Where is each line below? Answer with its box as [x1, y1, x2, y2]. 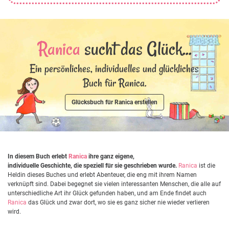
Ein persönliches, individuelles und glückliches [30, 60, 199, 76]
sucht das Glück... [80, 36, 192, 61]
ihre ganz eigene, [87, 152, 134, 160]
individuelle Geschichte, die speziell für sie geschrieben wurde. [8, 162, 177, 169]
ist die [197, 162, 215, 169]
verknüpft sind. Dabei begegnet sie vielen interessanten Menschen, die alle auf [8, 180, 221, 188]
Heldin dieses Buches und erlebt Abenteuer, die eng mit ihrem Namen [8, 171, 197, 178]
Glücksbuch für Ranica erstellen [71, 98, 157, 106]
